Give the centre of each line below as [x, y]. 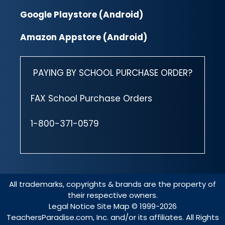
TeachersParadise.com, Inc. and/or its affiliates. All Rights [113, 217]
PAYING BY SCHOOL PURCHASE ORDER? [113, 73]
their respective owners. [113, 195]
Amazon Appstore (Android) [84, 37]
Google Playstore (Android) [82, 14]
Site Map [114, 206]
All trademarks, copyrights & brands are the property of [113, 184]
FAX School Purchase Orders [91, 98]
